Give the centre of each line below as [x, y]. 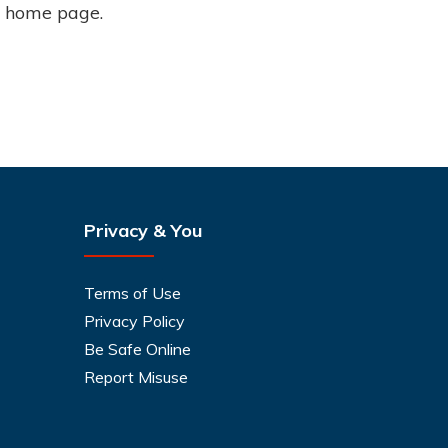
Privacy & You [142, 230]
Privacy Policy [134, 321]
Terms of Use [132, 293]
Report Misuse [135, 377]
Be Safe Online [137, 349]
